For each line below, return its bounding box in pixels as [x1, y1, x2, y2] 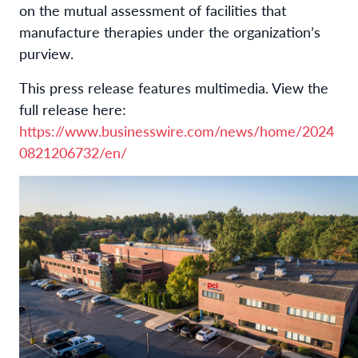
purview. [19, 42, 74, 63]
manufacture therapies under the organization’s [19, 21, 320, 42]
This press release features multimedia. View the [19, 77, 328, 97]
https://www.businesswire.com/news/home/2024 [19, 120, 334, 141]
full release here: [19, 98, 126, 119]
